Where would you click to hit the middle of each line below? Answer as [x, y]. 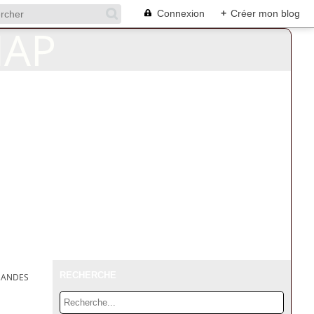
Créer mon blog [265, 13]
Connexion [181, 13]
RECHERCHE [88, 275]
